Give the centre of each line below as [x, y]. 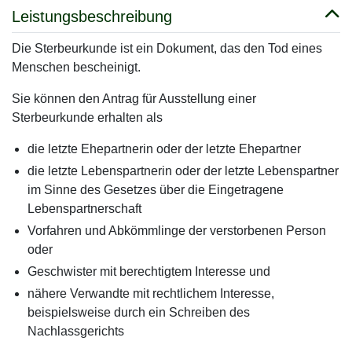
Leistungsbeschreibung [92, 16]
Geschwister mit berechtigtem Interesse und [149, 271]
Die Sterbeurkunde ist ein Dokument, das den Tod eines [167, 48]
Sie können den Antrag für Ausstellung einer [134, 99]
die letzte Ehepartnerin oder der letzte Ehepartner [164, 149]
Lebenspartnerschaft [84, 209]
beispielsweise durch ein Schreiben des [139, 312]
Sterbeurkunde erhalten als [89, 117]
